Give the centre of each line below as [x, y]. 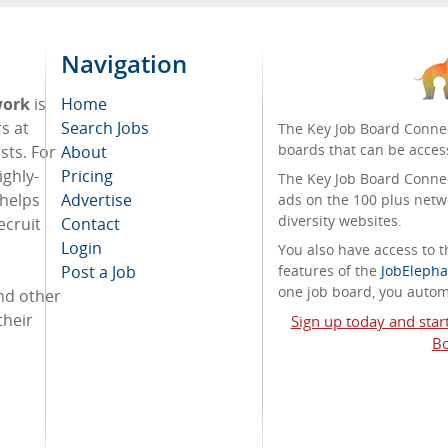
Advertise [96, 200]
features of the [330, 270]
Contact [90, 224]
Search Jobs [105, 128]
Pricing [87, 176]
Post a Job [98, 272]
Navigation [124, 63]
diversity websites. [340, 220]
